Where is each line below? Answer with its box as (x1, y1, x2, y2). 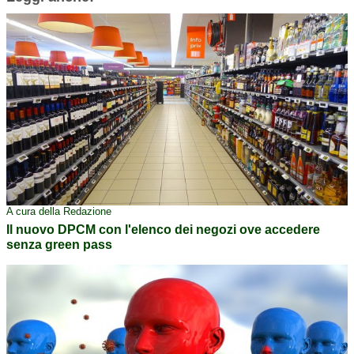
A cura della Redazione (6, 205, 111, 218)
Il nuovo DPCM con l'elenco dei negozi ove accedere (6, 222, 320, 237)
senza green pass (6, 237, 112, 252)
